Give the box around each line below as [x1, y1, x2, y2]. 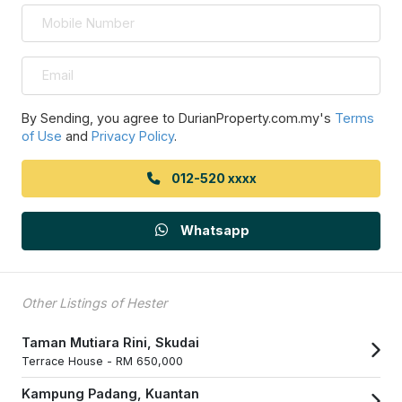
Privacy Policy [92, 127, 174, 144]
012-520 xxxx [171, 170, 257, 186]
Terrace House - [22, 354, 116, 368]
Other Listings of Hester [22, 294, 167, 310]
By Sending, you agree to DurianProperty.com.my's [22, 109, 335, 126]
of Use [22, 127, 62, 144]
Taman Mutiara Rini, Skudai [22, 334, 199, 350]
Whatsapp [178, 223, 249, 239]
